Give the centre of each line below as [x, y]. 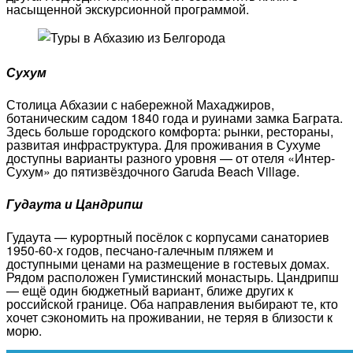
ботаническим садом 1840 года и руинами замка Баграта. [175, 118]
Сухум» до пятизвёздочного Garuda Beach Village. [153, 172]
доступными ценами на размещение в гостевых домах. [168, 263]
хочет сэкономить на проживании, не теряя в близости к [169, 317]
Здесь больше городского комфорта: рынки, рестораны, [170, 132]
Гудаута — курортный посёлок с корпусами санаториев [168, 236]
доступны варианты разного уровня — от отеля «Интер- [171, 158]
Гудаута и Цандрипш [74, 204]
